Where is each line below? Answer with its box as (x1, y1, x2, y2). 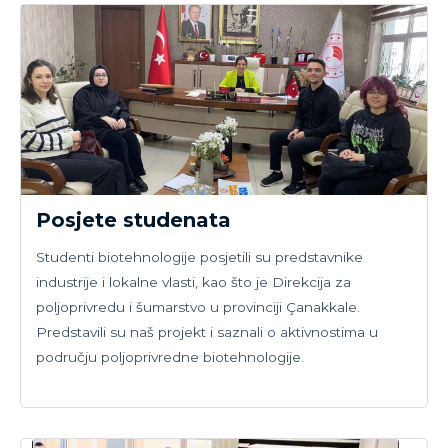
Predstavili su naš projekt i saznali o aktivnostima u (36, 324, 378, 341)
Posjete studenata (36, 208, 231, 233)
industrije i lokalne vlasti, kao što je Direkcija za (36, 274, 351, 291)
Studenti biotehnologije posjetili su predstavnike (36, 249, 363, 266)
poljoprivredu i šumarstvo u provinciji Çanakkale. (36, 299, 360, 316)
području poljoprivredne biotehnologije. (36, 349, 304, 366)
